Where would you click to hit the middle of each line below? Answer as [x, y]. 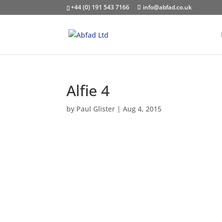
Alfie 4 [88, 90]
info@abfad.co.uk [167, 7]
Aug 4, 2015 [142, 109]
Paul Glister [96, 109]
